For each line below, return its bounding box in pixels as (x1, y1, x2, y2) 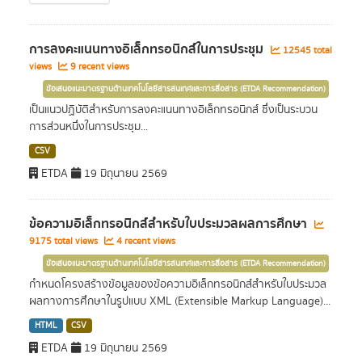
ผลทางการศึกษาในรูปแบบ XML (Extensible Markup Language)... (29, 293, 330, 309)
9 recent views (68, 60, 129, 74)
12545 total (280, 44, 332, 57)
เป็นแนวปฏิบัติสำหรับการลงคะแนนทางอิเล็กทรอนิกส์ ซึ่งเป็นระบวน (29, 102, 318, 118)
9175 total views (29, 234, 100, 248)
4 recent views (114, 234, 175, 248)
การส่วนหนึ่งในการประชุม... (29, 119, 148, 135)
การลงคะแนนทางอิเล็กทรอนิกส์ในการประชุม (29, 39, 267, 60)
